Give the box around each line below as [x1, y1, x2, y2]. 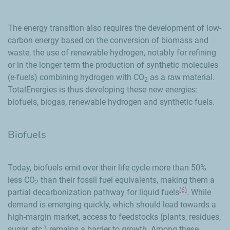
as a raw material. [148, 72, 215, 82]
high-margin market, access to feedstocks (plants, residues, [8, 212, 221, 222]
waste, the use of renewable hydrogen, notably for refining [8, 47, 216, 57]
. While [187, 187, 211, 197]
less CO [8, 175, 35, 185]
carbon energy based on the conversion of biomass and [8, 35, 208, 45]
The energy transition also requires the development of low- [8, 23, 221, 33]
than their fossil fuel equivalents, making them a [39, 175, 215, 185]
